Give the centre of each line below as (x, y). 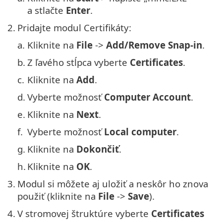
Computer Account (147, 97)
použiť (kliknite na (58, 196)
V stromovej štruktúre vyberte (84, 214)
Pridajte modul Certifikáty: (74, 28)
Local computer (140, 132)
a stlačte (47, 10)
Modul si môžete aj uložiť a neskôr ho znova (113, 184)
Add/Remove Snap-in (154, 45)
